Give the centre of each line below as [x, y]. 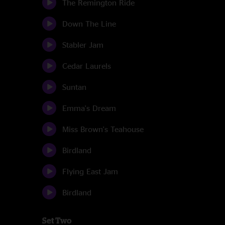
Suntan [74, 87]
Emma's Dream [89, 108]
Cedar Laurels [87, 66]
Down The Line [89, 24]
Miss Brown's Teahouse [103, 129]
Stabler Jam [83, 45]
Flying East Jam [90, 171]
